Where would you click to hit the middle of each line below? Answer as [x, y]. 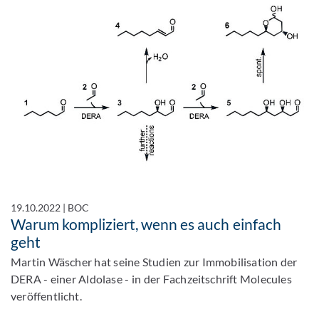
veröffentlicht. [46, 296]
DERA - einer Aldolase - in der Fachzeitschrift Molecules [151, 279]
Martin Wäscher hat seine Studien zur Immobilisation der [154, 262]
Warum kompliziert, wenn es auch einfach [146, 224]
